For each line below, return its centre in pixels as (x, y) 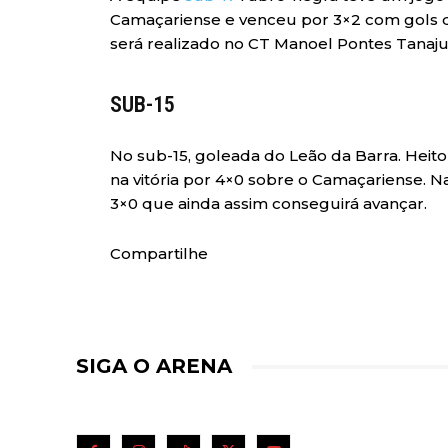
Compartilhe (159, 254)
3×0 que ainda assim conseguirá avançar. (268, 204)
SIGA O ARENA (154, 366)
